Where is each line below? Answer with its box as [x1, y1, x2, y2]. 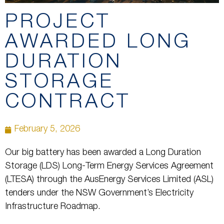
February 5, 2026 [14, 125, 80, 134]
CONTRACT [5, 93, 130, 113]
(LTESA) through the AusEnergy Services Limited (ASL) [5, 175, 213, 185]
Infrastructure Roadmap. [5, 202, 103, 212]
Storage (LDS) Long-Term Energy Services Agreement [5, 162, 213, 171]
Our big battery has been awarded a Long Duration [5, 148, 201, 158]
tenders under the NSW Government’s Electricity [5, 189, 193, 198]
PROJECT [5, 13, 110, 33]
